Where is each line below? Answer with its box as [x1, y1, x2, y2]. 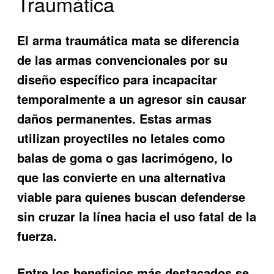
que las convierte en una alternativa [17, 168, 226, 186]
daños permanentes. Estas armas [17, 109, 212, 127]
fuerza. [17, 226, 57, 245]
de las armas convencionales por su [17, 50, 228, 68]
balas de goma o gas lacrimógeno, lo [17, 148, 233, 166]
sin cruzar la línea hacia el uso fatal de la [17, 207, 257, 225]
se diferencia [160, 31, 240, 49]
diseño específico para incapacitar [17, 70, 218, 88]
